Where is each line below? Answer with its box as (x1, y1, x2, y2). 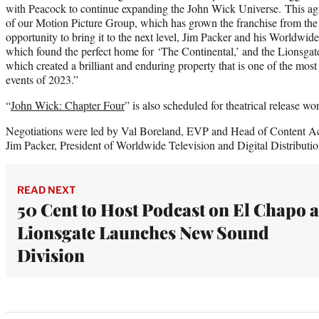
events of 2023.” (6, 71, 78, 87)
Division (17, 243, 85, 266)
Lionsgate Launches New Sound (17, 220, 269, 244)
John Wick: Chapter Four (11, 97, 125, 113)
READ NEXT (17, 183, 75, 196)
